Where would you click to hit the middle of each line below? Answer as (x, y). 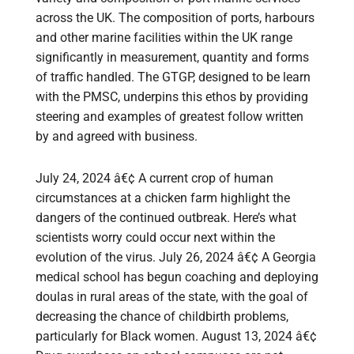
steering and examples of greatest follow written (169, 117)
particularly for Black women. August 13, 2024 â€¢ (176, 337)
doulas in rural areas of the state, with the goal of (172, 297)
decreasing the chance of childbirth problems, (162, 317)
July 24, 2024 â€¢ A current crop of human (154, 179)
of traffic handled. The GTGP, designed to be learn (173, 77)
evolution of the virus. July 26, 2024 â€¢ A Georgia (176, 258)
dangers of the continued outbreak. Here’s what (166, 218)
